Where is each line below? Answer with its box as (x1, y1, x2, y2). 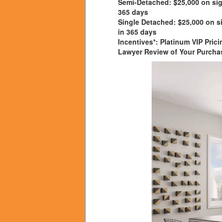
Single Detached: (118, 16, 178, 27)
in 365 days (118, 26, 157, 37)
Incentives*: (118, 36, 158, 47)
